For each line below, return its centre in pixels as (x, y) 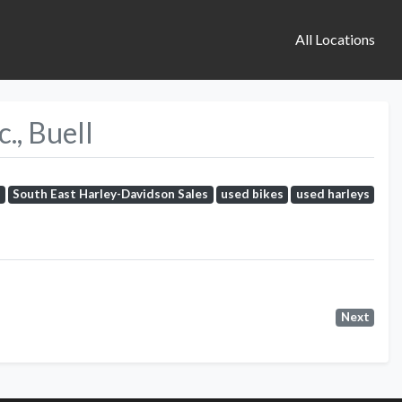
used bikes (252, 194)
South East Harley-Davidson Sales (111, 194)
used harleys (332, 194)
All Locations (335, 39)
